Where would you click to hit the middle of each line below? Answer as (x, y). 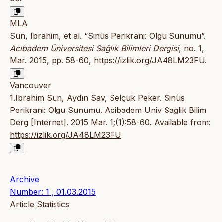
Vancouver (30, 85)
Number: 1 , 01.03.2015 (53, 192)
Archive (25, 180)
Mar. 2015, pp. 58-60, (52, 61)
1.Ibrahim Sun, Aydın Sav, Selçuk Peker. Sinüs (97, 98)
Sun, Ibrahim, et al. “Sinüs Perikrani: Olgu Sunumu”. (108, 36)
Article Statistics (40, 204)
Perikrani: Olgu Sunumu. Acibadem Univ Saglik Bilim (108, 110)
